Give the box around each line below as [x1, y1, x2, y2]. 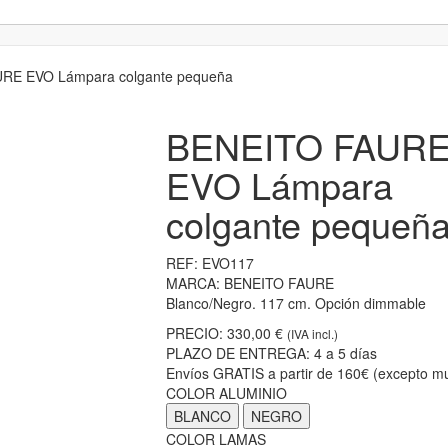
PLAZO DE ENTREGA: [165, 343, 310, 363]
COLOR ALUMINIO [165, 383, 287, 403]
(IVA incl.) [286, 325, 338, 342]
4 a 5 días [313, 343, 377, 363]
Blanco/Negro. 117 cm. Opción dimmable [165, 293, 426, 313]
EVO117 [201, 253, 254, 273]
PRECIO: [165, 323, 223, 343]
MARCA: [165, 273, 220, 293]
